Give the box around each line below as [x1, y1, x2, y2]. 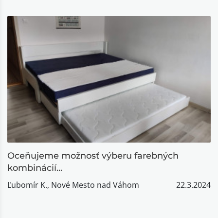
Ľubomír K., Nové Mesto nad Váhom [7, 180, 139, 190]
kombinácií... [7, 163, 62, 173]
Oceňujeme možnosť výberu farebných [7, 150, 179, 161]
